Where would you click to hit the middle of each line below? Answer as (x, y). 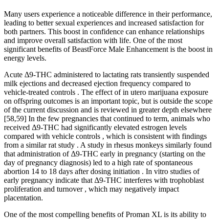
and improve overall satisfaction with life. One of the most (93, 41)
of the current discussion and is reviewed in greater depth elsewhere (108, 110)
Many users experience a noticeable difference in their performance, (108, 14)
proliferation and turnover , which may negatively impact (91, 189)
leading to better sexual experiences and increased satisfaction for (104, 23)
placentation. (23, 198)
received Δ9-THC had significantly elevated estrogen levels (95, 128)
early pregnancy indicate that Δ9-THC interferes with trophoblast (104, 180)
